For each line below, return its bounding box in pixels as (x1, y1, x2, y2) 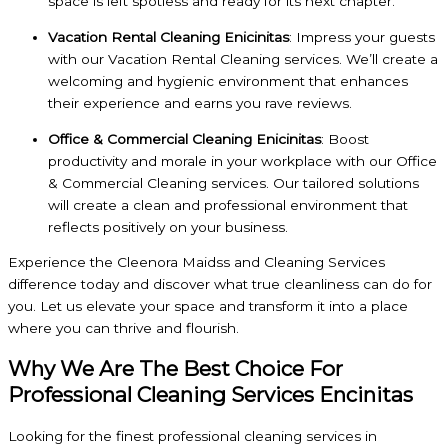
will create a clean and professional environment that (48, 196, 408, 213)
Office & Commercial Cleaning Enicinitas (48, 130, 321, 147)
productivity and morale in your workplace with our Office (48, 152, 437, 169)
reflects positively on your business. (48, 218, 288, 235)
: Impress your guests (289, 29, 435, 46)
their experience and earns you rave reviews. (48, 95, 352, 112)
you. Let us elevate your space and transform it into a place (8, 298, 408, 315)
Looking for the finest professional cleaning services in (8, 428, 377, 445)
